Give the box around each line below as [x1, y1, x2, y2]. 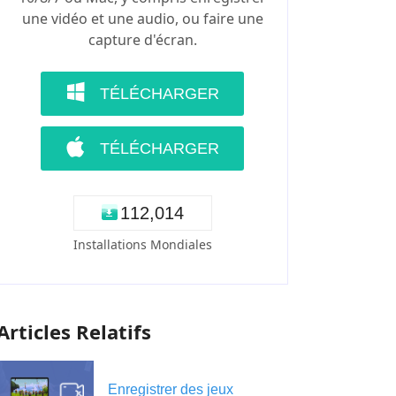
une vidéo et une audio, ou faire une [21, 8, 263, 28]
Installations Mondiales [72, 235, 212, 253]
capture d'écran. [88, 29, 197, 49]
